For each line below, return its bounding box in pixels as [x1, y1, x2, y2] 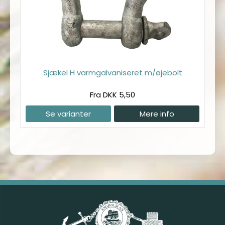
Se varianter [45, 108, 91, 120]
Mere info [139, 108, 174, 120]
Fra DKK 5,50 [90, 89, 135, 100]
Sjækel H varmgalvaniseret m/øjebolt [43, 67, 182, 78]
